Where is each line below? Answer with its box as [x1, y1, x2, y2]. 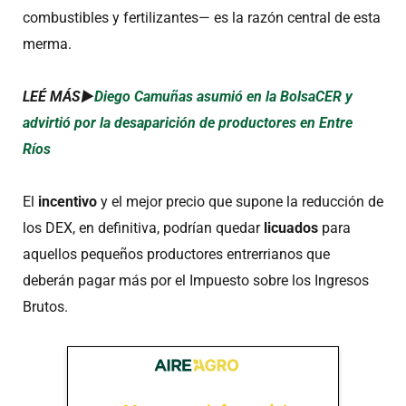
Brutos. [23, 298, 68, 316]
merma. [23, 34, 72, 53]
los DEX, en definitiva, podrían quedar [23, 219, 264, 237]
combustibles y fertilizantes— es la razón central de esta [23, 8, 381, 26]
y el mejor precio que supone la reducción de [97, 193, 383, 211]
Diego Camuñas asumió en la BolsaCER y [94, 87, 353, 105]
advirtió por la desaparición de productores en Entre [23, 113, 353, 131]
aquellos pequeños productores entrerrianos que [23, 246, 330, 264]
